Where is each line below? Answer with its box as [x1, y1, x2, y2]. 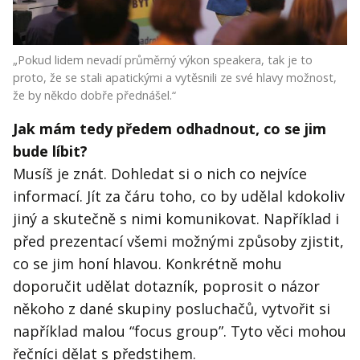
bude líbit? [13, 141, 88, 162]
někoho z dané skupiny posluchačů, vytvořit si [13, 299, 330, 319]
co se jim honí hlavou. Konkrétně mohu [13, 254, 282, 274]
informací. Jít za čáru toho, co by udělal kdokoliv [13, 186, 345, 207]
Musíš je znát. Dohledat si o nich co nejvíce [13, 164, 307, 184]
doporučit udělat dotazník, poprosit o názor [13, 276, 320, 297]
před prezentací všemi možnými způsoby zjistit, [13, 231, 344, 252]
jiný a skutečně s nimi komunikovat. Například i [13, 209, 339, 229]
